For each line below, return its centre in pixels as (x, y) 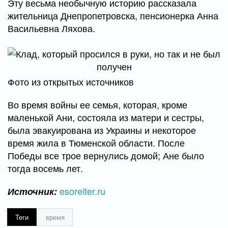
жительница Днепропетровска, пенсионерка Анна (113, 15)
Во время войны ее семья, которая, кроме (97, 104)
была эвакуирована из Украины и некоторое (102, 130)
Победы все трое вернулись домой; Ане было (106, 155)
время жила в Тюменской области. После (96, 142)
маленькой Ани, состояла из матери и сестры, (106, 117)
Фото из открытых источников (71, 81)
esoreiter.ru (82, 191)
